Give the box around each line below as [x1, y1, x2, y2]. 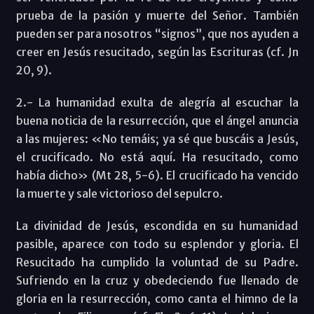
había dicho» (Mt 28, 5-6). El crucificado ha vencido [15, 168, 299, 182]
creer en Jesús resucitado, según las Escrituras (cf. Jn [15, 44, 299, 59]
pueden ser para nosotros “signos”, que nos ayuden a [15, 26, 299, 41]
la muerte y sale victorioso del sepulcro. [15, 186, 223, 200]
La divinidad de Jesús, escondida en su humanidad [15, 218, 299, 233]
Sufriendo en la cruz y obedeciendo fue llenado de [15, 273, 299, 287]
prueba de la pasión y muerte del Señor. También [15, 8, 299, 22]
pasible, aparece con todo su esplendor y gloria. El [15, 236, 299, 251]
